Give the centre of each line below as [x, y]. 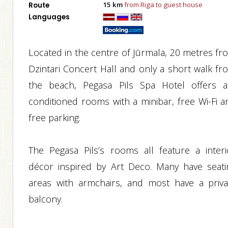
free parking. [55, 118]
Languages [49, 17]
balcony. [46, 199]
